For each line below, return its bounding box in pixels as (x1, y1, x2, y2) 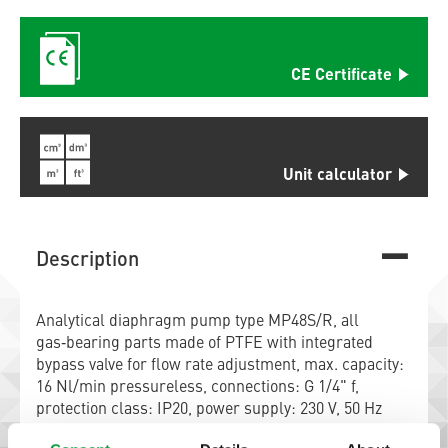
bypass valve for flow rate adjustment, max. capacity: (36, 358, 404, 374)
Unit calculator (283, 168, 392, 184)
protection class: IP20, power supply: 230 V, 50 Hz (36, 402, 382, 418)
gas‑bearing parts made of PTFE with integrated (36, 336, 373, 352)
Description (36, 251, 139, 271)
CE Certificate (291, 68, 392, 84)
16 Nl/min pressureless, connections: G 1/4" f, (36, 380, 359, 396)
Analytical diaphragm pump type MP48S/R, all (36, 314, 359, 330)
